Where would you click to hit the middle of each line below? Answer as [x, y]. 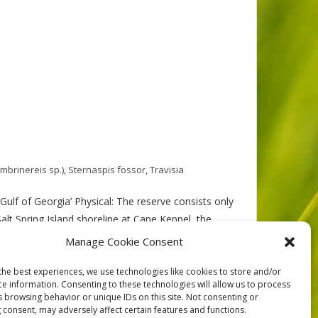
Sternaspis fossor [107, 170]
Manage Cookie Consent [124, 241]
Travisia [167, 170]
